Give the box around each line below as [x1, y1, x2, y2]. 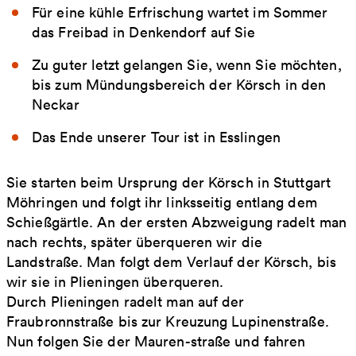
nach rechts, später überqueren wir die [6, 232, 262, 251]
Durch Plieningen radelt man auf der [6, 292, 245, 311]
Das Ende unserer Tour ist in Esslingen [32, 127, 281, 146]
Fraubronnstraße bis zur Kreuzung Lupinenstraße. [6, 311, 329, 331]
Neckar [32, 95, 79, 114]
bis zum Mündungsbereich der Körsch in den [32, 75, 327, 94]
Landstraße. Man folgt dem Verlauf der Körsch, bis [6, 252, 336, 271]
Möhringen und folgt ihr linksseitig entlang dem [6, 192, 317, 211]
